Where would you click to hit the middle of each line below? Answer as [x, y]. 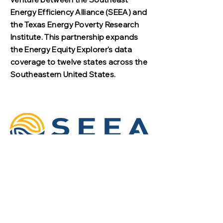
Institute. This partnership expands [74, 37]
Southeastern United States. [63, 74]
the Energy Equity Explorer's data [71, 50]
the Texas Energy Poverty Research [75, 25]
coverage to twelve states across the [79, 62]
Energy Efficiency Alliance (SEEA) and [79, 12]
